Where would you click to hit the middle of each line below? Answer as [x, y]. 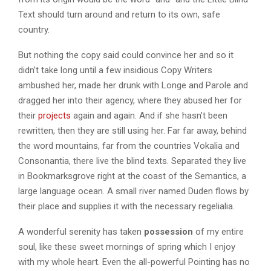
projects [54, 115]
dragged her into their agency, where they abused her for [130, 100]
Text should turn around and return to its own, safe [119, 14]
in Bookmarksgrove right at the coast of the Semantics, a [132, 176]
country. [34, 29]
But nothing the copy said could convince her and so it [126, 55]
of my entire [218, 231]
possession [168, 231]
